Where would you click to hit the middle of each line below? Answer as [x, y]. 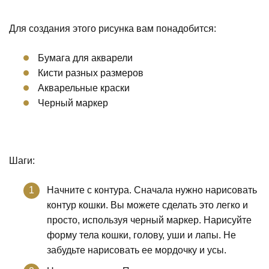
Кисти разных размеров [91, 73]
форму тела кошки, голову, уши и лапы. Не [141, 235]
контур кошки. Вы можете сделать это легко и [147, 205]
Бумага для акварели [85, 58]
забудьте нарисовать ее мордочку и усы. [137, 250]
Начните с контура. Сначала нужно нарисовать [152, 190]
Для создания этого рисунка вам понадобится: [113, 28]
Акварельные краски [84, 88]
